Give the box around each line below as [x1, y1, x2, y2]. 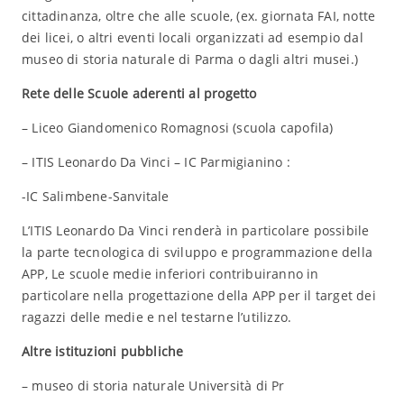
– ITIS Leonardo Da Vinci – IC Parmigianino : [21, 153, 290, 170]
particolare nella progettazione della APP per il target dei [21, 287, 376, 304]
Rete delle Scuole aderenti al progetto [21, 85, 257, 102]
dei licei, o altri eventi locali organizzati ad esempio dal [21, 29, 363, 46]
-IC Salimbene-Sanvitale [21, 188, 170, 205]
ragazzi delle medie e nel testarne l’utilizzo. [21, 308, 292, 326]
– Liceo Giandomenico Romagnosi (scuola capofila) [21, 119, 334, 136]
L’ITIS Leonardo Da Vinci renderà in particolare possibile [21, 222, 370, 239]
